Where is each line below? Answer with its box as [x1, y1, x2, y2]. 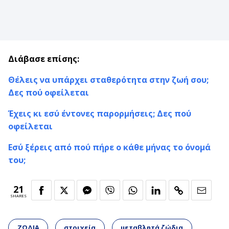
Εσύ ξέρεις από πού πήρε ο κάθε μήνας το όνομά [8, 141, 211, 153]
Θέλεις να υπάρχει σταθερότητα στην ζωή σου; [8, 74, 209, 85]
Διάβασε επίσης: [8, 53, 79, 64]
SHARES [10, 193, 27, 199]
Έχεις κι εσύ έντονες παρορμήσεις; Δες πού [8, 107, 191, 119]
